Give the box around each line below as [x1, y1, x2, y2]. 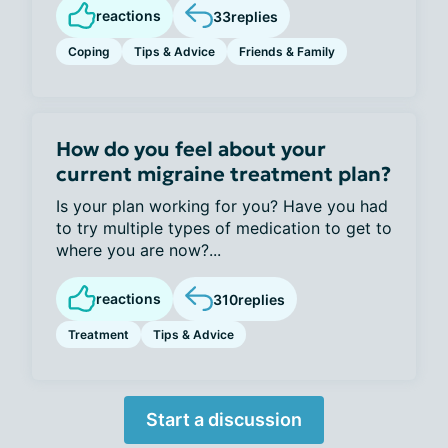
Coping [68, 44, 110, 59]
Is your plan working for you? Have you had [56, 196, 388, 216]
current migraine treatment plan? [56, 161, 391, 187]
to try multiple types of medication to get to [56, 218, 392, 238]
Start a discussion [146, 409, 302, 430]
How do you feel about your [56, 136, 326, 162]
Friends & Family [239, 44, 335, 59]
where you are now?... [56, 240, 221, 260]
